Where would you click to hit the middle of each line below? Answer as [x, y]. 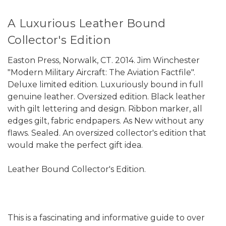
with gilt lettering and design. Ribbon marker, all [105, 109]
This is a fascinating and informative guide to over [106, 218]
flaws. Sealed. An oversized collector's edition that [107, 133]
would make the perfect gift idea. [76, 145]
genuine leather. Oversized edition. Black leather [106, 97]
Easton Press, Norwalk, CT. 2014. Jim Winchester [104, 61]
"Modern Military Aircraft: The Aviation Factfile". [101, 73]
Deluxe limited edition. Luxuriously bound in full [105, 85]
